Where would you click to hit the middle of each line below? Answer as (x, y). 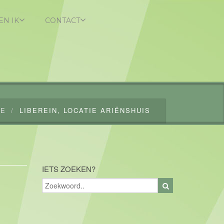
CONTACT (62, 20)
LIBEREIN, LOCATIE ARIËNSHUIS (85, 110)
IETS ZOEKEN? (68, 169)
